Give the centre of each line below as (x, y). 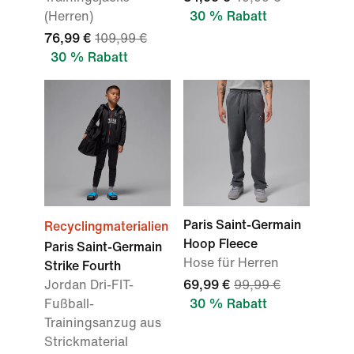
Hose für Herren (231, 263)
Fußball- (69, 304)
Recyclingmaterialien (106, 226)
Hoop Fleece (220, 244)
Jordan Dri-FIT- (89, 285)
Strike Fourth (83, 266)
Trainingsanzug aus (103, 323)
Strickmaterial (86, 342)
